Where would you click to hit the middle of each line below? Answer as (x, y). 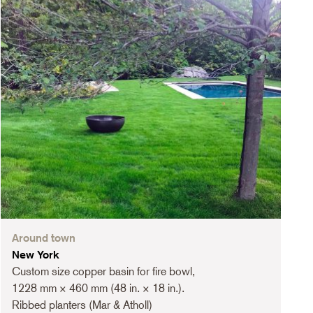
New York (35, 254)
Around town (43, 238)
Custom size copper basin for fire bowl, (103, 271)
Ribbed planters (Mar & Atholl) (82, 305)
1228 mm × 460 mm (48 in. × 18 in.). (98, 288)
